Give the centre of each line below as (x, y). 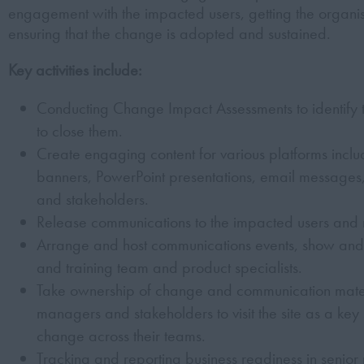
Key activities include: (75, 70)
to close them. (80, 131)
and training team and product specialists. (169, 267)
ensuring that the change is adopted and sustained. (169, 33)
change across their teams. (121, 336)
